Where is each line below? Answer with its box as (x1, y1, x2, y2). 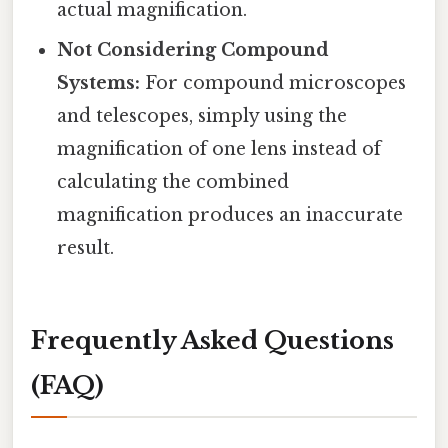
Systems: (57, 72, 141, 95)
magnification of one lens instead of (57, 138, 382, 161)
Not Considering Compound (57, 39, 330, 62)
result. (57, 237, 115, 260)
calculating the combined (57, 171, 290, 194)
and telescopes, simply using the (57, 105, 348, 128)
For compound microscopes (140, 72, 407, 95)
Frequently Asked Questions (31, 326, 394, 356)
